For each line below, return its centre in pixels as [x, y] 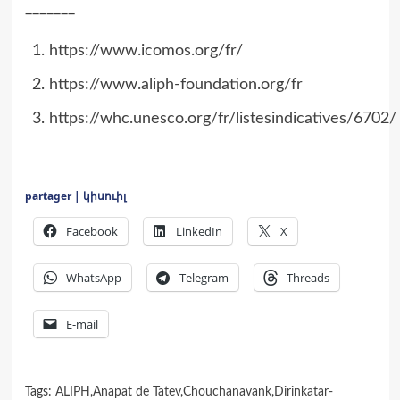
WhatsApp [93, 277]
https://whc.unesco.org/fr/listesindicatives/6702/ [222, 118]
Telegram [204, 277]
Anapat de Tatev [136, 392]
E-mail [82, 324]
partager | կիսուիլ [75, 196]
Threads [308, 277]
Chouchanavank [227, 392]
